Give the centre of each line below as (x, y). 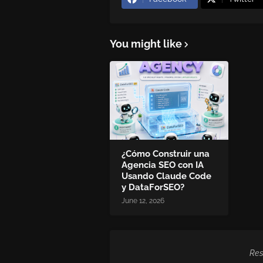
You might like (146, 44)
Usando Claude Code (166, 176)
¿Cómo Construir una (166, 154)
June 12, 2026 (143, 201)
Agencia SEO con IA (163, 165)
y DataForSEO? (153, 188)
